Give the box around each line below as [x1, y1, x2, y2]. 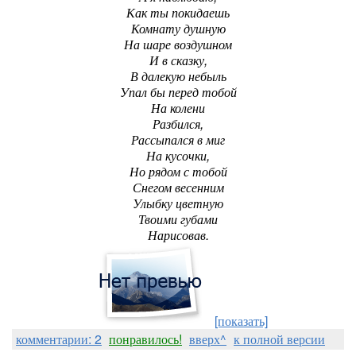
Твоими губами [138, 210, 218, 228]
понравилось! [109, 330, 182, 348]
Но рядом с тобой [129, 162, 227, 180]
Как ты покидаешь [126, 3, 230, 21]
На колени [151, 99, 205, 117]
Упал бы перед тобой [119, 83, 237, 101]
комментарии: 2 [16, 330, 102, 348]
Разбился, [153, 114, 203, 133]
